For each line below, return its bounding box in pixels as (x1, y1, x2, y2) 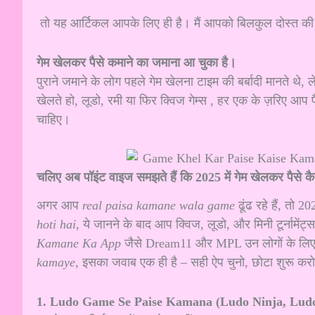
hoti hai (37, 217, 76, 231)
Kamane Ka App (37, 236, 121, 250)
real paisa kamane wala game (82, 198, 235, 212)
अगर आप (37, 198, 82, 212)
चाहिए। (37, 112, 70, 127)
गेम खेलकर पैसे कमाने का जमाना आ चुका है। (37, 55, 236, 70)
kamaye (37, 255, 75, 269)
